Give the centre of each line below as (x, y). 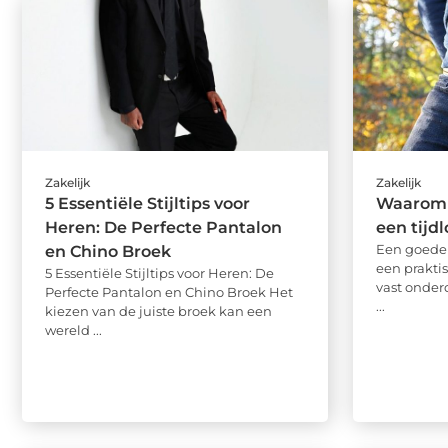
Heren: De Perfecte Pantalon (163, 228)
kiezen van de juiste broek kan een (158, 311)
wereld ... (73, 330)
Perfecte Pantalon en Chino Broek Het (169, 292)
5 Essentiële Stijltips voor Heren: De (159, 273)
